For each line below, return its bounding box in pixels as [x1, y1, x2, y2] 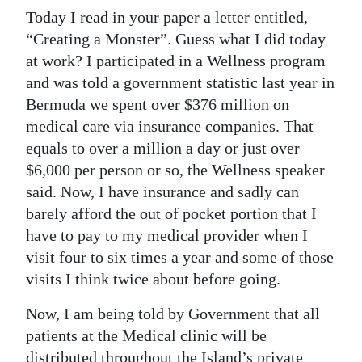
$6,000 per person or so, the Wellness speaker [26, 161, 325, 179]
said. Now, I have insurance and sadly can [26, 183, 299, 200]
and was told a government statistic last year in [26, 74, 335, 91]
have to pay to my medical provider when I [26, 226, 308, 244]
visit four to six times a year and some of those [26, 248, 334, 266]
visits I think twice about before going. [26, 270, 280, 288]
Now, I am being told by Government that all [26, 305, 320, 322]
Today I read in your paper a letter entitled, [26, 8, 308, 26]
